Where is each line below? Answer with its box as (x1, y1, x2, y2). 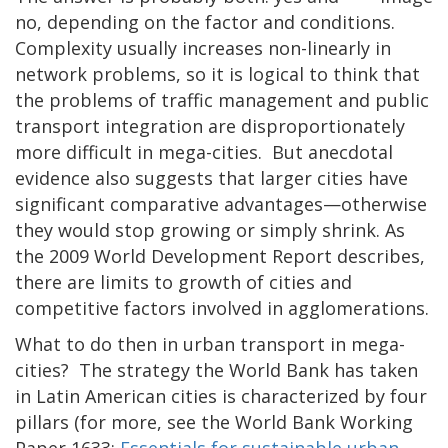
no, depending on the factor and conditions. (15, 9, 400, 34)
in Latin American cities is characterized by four (15, 383, 427, 408)
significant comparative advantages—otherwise (15, 191, 427, 216)
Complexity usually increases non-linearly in (15, 35, 391, 60)
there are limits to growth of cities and (15, 269, 352, 294)
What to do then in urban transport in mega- (15, 331, 405, 356)
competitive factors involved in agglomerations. (15, 295, 429, 320)
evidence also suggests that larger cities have (15, 165, 408, 190)
